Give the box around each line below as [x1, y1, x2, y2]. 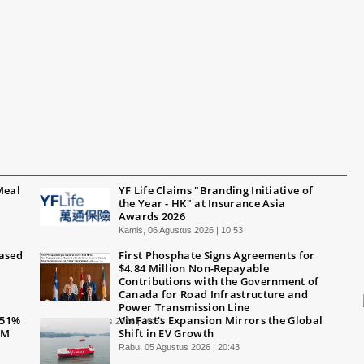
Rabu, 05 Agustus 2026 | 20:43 [118, 341, 240, 352]
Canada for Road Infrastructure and [118, 286, 308, 301]
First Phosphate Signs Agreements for [118, 247, 315, 262]
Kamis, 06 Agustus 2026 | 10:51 [39, 315, 164, 326]
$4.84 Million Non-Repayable [118, 260, 269, 275]
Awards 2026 [118, 208, 186, 223]
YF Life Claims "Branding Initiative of [118, 182, 314, 197]
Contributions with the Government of [118, 273, 319, 288]
